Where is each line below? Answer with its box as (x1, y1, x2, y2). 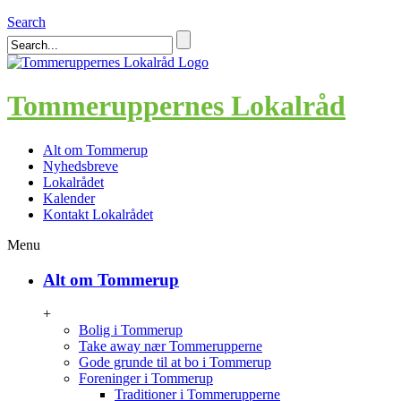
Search (7, 14, 46, 30)
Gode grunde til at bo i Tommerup (79, 354, 271, 371)
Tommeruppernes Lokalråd (7, 90, 346, 123)
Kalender (43, 190, 95, 206)
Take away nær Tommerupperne (79, 338, 262, 354)
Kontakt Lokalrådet (43, 206, 153, 222)
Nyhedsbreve (43, 158, 118, 174)
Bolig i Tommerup (79, 322, 183, 338)
